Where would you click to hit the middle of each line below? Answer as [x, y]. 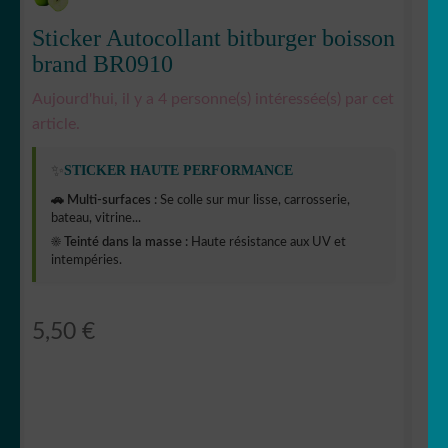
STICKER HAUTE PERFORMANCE [178, 171]
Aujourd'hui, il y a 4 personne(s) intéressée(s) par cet [213, 98]
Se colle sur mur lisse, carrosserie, [253, 200]
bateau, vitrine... [96, 218]
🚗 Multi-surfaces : [104, 200]
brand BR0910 [102, 63]
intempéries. [86, 260]
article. [56, 123]
